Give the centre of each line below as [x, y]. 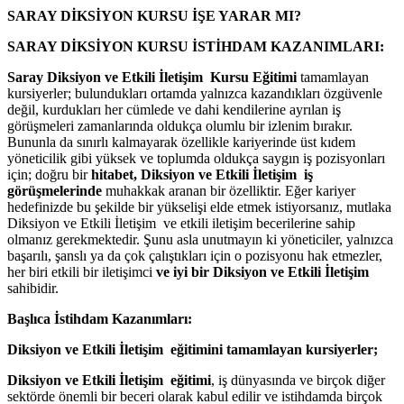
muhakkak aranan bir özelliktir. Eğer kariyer [229, 190]
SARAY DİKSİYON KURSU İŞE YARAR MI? [154, 15]
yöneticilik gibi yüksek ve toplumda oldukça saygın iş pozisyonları [196, 158]
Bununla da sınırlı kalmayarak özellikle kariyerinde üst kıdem [181, 142]
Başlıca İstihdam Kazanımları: [100, 318]
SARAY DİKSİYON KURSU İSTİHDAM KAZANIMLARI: [196, 46]
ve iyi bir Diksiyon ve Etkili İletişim [262, 271]
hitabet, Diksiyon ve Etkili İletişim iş [202, 174]
